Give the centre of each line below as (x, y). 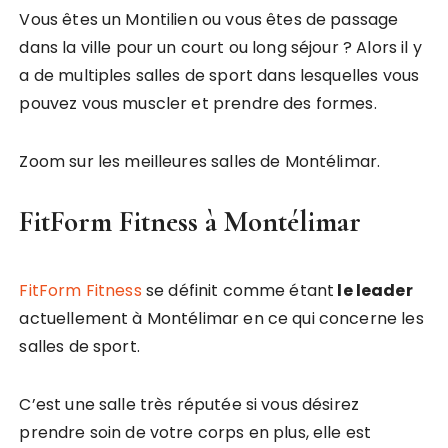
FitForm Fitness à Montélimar (190, 221)
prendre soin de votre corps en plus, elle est (195, 432)
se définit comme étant (238, 290)
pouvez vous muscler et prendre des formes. (198, 103)
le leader (373, 290)
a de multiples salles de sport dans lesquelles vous (219, 75)
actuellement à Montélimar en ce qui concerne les (221, 318)
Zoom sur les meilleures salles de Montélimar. (200, 161)
